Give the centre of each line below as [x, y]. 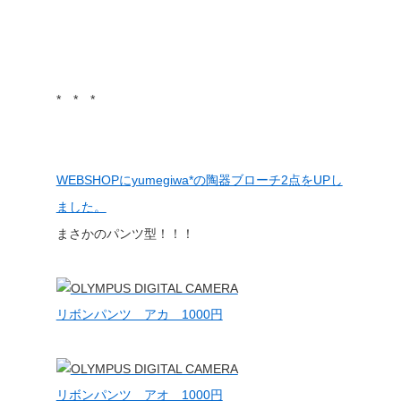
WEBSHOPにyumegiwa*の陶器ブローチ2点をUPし [199, 180]
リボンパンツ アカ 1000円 [139, 314]
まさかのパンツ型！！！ [125, 234]
